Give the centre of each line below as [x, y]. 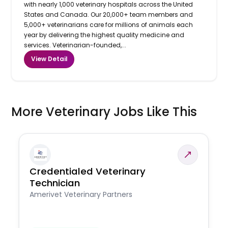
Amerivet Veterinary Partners [81, 194]
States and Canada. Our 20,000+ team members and [109, 14]
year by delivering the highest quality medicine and [104, 35]
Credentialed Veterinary [88, 171]
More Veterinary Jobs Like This [104, 111]
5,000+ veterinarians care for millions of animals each [109, 24]
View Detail [49, 59]
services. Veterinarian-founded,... [75, 45]
